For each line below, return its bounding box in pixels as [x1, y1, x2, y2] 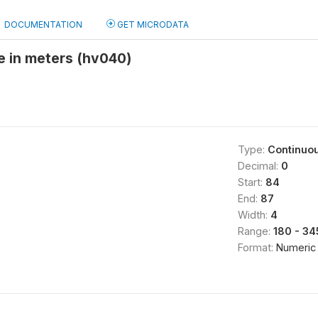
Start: [237, 176, 265, 188]
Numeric [275, 241, 316, 253]
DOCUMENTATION [4, 19, 82, 30]
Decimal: [237, 160, 281, 172]
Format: [237, 241, 276, 253]
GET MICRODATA [115, 19, 189, 30]
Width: [237, 209, 270, 221]
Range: [237, 225, 273, 237]
